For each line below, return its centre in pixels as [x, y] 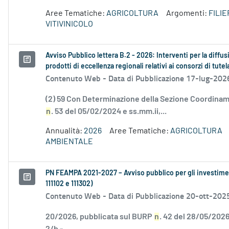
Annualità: [65, 131]
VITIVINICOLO [69, 24]
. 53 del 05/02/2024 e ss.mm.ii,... [109, 112]
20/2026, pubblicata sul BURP [100, 217]
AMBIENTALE [69, 142]
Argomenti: [187, 14]
